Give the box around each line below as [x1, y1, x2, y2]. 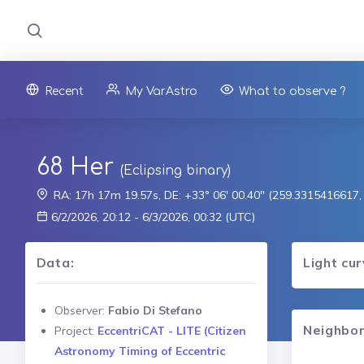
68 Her [36, 154, 114, 180]
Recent [45, 84, 84, 97]
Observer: [54, 302, 108, 318]
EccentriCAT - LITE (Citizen [97, 323, 246, 338]
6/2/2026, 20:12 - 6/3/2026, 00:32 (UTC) [47, 209, 255, 224]
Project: [54, 323, 97, 338]
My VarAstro [125, 84, 197, 97]
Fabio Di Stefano [107, 302, 202, 318]
